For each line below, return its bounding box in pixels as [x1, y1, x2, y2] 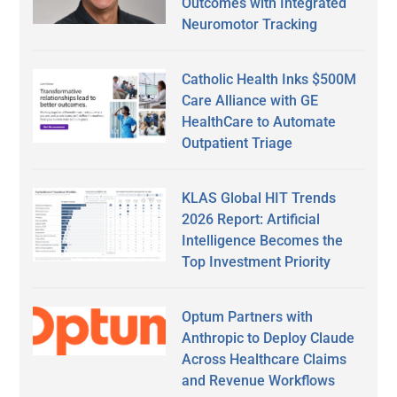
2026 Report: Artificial [182, 211, 321, 229]
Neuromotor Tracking [182, 16, 318, 34]
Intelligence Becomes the [182, 232, 344, 250]
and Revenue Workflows [182, 372, 336, 390]
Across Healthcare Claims [182, 351, 347, 369]
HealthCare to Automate [182, 113, 337, 131]
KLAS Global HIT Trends [182, 190, 337, 207]
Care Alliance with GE [182, 92, 319, 110]
